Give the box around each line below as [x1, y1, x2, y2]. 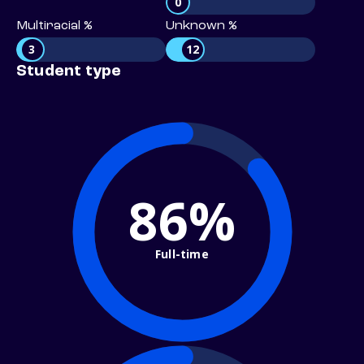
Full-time [155, 245, 209, 262]
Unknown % [166, 19, 237, 33]
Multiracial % [16, 19, 93, 33]
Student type [16, 63, 122, 80]
